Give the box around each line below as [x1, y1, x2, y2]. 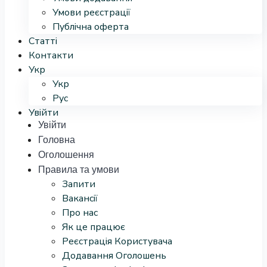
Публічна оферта [52, 20, 129, 33]
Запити [62, 178, 95, 191]
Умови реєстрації [52, 6, 131, 19]
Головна [38, 133, 75, 145]
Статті [29, 35, 57, 48]
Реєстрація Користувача [62, 235, 172, 248]
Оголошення [38, 148, 94, 160]
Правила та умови [38, 163, 119, 175]
